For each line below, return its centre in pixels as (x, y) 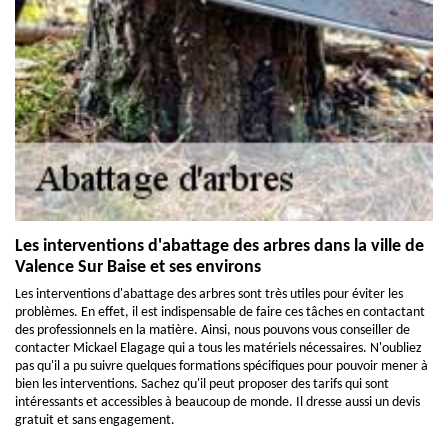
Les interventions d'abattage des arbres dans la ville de (219, 246)
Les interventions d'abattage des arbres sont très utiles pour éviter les (209, 294)
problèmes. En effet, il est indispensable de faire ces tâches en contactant (220, 312)
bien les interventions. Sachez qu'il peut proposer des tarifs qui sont (202, 384)
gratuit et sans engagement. (95, 420)
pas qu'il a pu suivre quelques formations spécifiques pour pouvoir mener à (221, 366)
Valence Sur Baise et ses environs (138, 267)
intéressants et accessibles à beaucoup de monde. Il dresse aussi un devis (217, 402)
